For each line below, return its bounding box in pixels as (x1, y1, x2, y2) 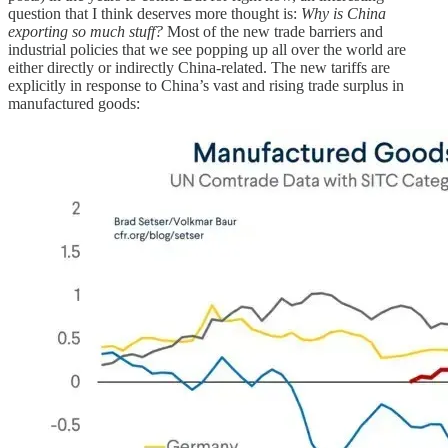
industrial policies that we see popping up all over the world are (8, 41, 406, 59)
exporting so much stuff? (8, 23, 163, 41)
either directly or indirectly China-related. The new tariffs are (8, 59, 390, 77)
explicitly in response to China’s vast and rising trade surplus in (8, 77, 404, 95)
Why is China (301, 5, 386, 23)
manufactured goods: (8, 95, 140, 113)
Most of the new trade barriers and (163, 23, 383, 41)
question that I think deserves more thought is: (8, 5, 301, 23)
